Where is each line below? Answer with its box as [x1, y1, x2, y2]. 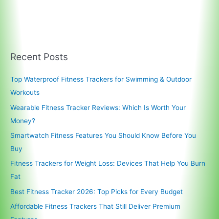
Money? [10, 116, 36, 125]
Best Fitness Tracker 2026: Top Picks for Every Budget [10, 187, 183, 196]
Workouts [10, 88, 40, 97]
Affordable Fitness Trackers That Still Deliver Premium [10, 202, 181, 211]
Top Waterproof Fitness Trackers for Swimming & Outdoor [10, 75, 192, 84]
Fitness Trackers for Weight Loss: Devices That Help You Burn [10, 159, 206, 168]
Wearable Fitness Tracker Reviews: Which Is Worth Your [10, 103, 186, 111]
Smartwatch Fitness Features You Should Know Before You [10, 131, 197, 139]
